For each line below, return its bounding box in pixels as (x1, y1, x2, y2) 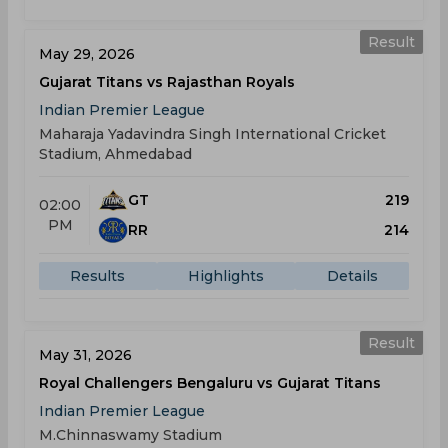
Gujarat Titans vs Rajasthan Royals (39, 73, 295, 91)
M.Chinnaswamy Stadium (39, 426, 222, 444)
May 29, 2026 (39, 45, 135, 63)
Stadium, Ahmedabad (39, 145, 192, 163)
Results (70, 267, 126, 285)
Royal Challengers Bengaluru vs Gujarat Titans (39, 374, 381, 392)
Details (326, 267, 378, 285)
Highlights (188, 267, 264, 285)
